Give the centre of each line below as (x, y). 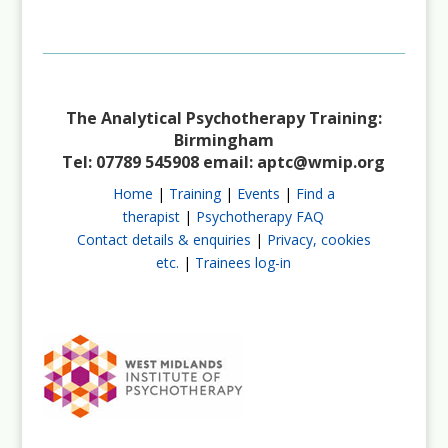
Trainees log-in (243, 262)
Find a (315, 193)
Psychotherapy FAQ (260, 216)
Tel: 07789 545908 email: (160, 161)
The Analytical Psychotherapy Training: (223, 117)
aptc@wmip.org (321, 161)
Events (258, 193)
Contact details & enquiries (163, 239)
